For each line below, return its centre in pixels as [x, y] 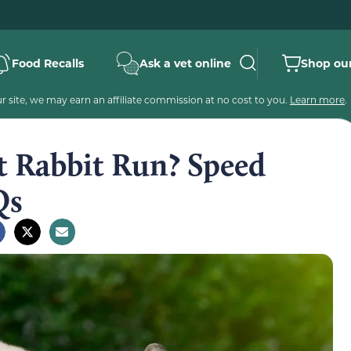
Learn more [317, 100]
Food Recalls [48, 63]
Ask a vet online [185, 63]
